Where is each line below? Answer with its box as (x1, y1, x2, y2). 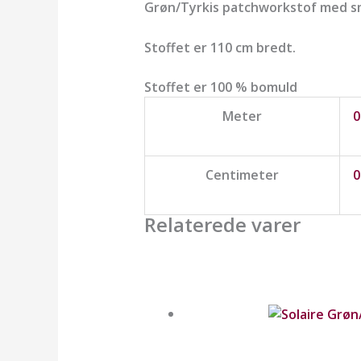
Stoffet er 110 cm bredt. (143, 38, 296, 56)
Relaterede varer (143, 211, 301, 239)
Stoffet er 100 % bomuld (143, 78, 297, 97)
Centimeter (205, 166, 279, 185)
